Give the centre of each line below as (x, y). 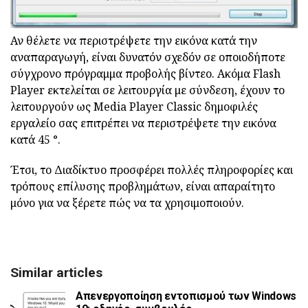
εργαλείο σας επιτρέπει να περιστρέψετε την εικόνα (143, 123)
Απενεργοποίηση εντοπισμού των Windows (186, 296)
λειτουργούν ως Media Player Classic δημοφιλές (134, 107)
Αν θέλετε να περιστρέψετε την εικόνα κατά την (134, 41)
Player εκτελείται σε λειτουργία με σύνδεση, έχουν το (147, 90)
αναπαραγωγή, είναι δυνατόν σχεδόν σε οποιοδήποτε (148, 57)
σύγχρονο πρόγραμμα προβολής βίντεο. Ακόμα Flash (145, 74)
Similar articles (56, 273)
